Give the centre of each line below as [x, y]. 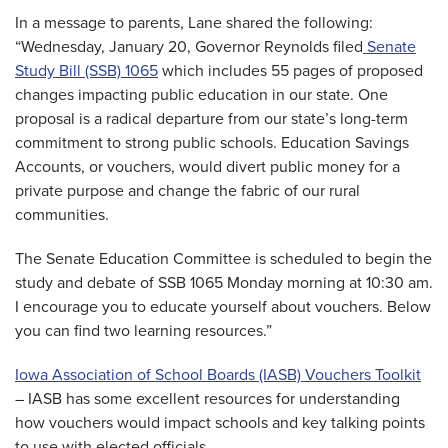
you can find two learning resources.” [143, 330]
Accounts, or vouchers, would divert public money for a [207, 166]
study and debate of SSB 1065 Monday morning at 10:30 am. [224, 282]
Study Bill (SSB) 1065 [86, 70]
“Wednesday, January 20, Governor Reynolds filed [189, 46]
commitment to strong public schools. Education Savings [212, 142]
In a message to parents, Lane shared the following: [194, 22]
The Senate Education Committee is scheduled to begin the [223, 258]
